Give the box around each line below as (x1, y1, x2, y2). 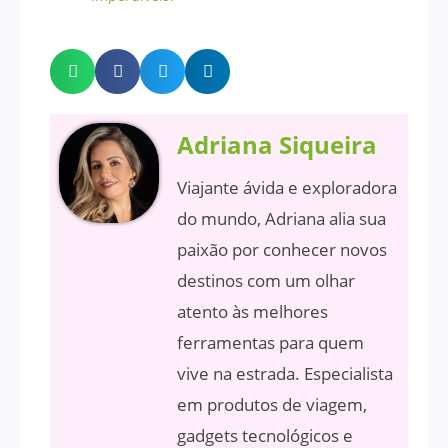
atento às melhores (177, 299, 328, 323)
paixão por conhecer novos (177, 237, 387, 261)
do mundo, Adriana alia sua (177, 206, 386, 230)
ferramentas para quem (177, 330, 364, 354)
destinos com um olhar (177, 268, 355, 292)
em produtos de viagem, (177, 392, 367, 416)
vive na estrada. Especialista (177, 361, 393, 385)
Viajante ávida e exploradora (177, 175, 397, 199)
